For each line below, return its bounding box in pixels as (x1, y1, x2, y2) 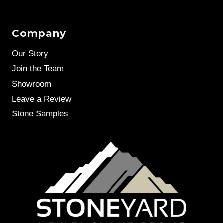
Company (12, 27, 66, 40)
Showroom (12, 79, 51, 89)
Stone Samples (12, 109, 68, 119)
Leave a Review (12, 94, 71, 104)
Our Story (12, 48, 48, 58)
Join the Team (12, 64, 64, 74)
